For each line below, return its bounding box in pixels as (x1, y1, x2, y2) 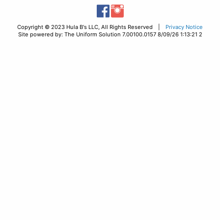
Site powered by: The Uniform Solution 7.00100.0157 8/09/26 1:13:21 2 (18, 30, 202, 38)
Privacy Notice (165, 23, 203, 30)
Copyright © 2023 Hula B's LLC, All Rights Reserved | (17, 23, 165, 30)
